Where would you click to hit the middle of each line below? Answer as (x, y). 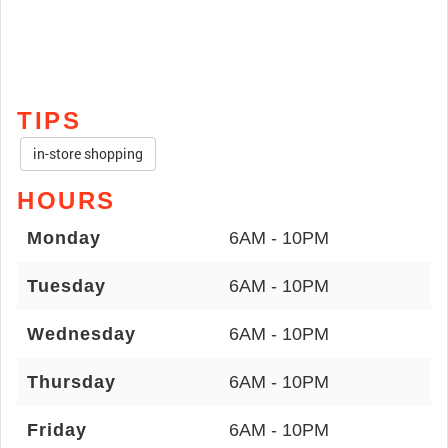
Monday (64, 238)
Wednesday (81, 334)
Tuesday (66, 286)
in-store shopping (88, 153)
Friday (57, 430)
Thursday (71, 382)
